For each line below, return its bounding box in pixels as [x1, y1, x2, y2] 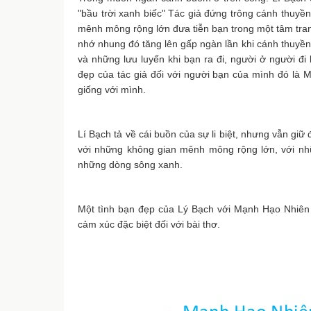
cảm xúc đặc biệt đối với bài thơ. [78, 219, 220, 230]
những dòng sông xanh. [78, 159, 183, 170]
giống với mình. [78, 84, 146, 95]
